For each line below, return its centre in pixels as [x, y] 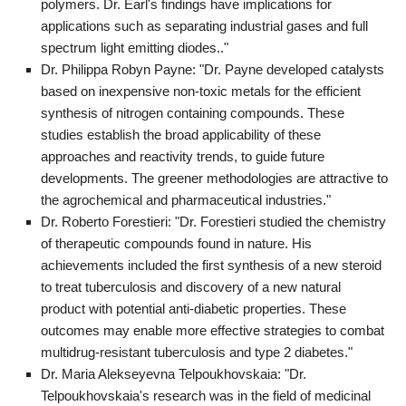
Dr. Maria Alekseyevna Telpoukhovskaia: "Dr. [174, 373]
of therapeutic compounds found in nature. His [176, 243]
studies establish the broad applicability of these [181, 134]
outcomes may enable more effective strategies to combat [213, 330]
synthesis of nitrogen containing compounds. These [193, 112]
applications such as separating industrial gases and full [204, 25]
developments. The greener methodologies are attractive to [214, 178]
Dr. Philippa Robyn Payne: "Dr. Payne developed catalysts [213, 69]
